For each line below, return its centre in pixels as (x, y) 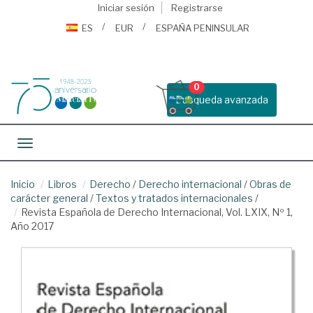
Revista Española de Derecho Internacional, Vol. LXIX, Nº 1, (157, 212)
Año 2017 (32, 226)
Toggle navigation (66, 144)
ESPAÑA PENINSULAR (203, 28)
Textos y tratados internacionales (174, 198)
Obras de (270, 184)
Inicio (23, 184)
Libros (62, 184)
